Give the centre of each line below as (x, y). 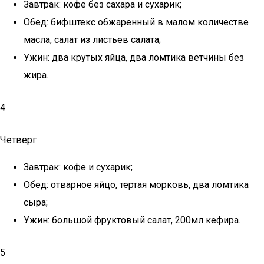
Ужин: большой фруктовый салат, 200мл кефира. (132, 220)
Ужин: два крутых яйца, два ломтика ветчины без (134, 57)
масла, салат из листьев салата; (92, 40)
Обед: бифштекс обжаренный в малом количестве (136, 22)
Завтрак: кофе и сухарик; (78, 167)
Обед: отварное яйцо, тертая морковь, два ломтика (136, 185)
